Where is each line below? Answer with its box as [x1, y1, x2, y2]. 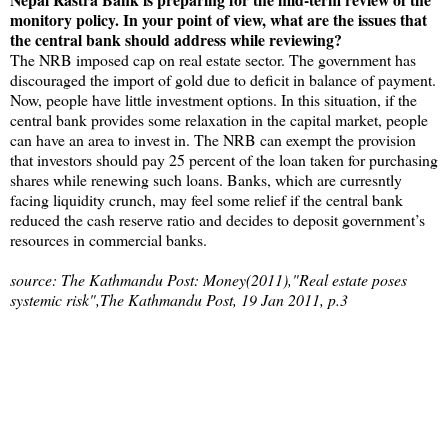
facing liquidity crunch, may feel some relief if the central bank [10, 188, 403, 210]
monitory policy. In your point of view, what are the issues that [10, 7, 427, 31]
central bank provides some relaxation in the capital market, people [10, 108, 428, 130]
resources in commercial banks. [10, 228, 207, 250]
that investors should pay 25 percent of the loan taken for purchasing [10, 148, 438, 170]
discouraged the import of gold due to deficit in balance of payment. [10, 68, 436, 90]
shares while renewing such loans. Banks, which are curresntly [10, 168, 402, 190]
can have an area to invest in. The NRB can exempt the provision [10, 128, 416, 150]
